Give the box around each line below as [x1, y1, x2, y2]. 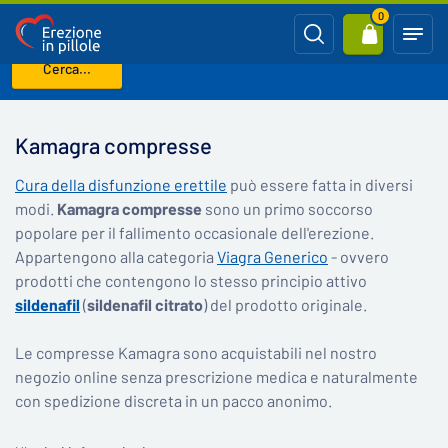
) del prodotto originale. [203, 295, 367, 314]
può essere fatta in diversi [227, 175, 413, 194]
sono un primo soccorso [205, 199, 373, 218]
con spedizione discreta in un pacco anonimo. [15, 391, 332, 410]
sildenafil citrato [87, 295, 203, 314]
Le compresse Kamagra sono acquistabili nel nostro [15, 343, 377, 362]
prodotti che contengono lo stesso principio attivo [15, 271, 367, 290]
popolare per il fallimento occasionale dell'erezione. [15, 223, 374, 242]
